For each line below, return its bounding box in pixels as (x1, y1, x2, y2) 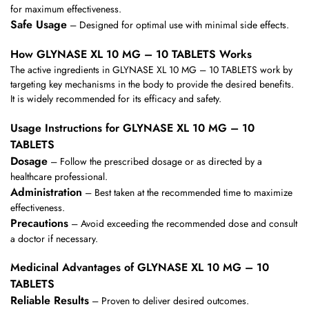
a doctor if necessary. (10, 231, 98, 246)
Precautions (10, 215, 68, 231)
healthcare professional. (10, 169, 108, 183)
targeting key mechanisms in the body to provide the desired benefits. (10, 77, 294, 92)
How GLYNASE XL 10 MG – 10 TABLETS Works (10, 46, 252, 63)
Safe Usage (10, 16, 67, 32)
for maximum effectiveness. (10, 1, 121, 16)
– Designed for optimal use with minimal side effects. (67, 17, 289, 32)
